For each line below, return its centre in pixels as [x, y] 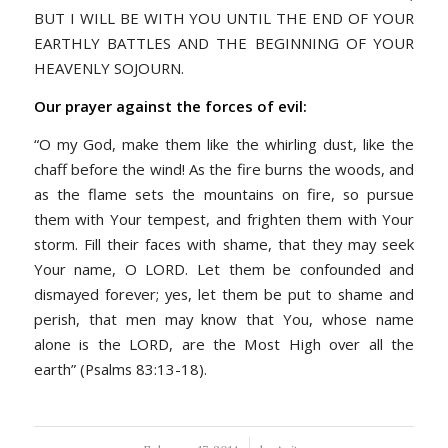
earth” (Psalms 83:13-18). [120, 368]
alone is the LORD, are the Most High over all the [224, 343]
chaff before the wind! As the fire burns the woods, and [224, 168]
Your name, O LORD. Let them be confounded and [224, 268]
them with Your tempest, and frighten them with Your [224, 218]
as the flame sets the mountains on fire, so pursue [224, 193]
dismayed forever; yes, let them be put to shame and [224, 293]
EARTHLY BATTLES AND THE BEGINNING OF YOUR [224, 43]
